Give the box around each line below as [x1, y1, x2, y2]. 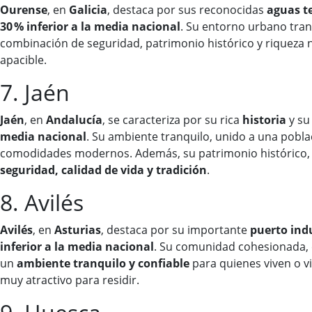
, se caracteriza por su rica [102, 112, 242, 128]
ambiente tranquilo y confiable [17, 256, 189, 272]
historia [242, 112, 286, 128]
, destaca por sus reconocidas [107, 2, 267, 18]
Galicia [69, 2, 107, 18]
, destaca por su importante [101, 222, 250, 238]
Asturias [54, 222, 101, 238]
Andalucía [46, 112, 102, 128]
